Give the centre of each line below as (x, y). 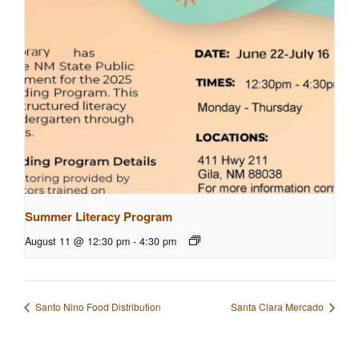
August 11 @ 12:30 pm (77, 241)
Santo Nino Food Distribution (97, 307)
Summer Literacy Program (99, 216)
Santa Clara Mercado (278, 307)
